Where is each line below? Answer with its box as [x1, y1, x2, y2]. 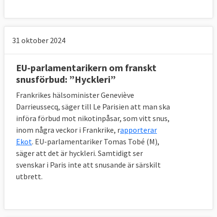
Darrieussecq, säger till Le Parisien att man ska [16, 102, 170, 112]
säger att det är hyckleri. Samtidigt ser [16, 148, 143, 158]
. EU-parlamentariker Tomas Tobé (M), [32, 137, 159, 147]
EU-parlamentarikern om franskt [16, 62, 156, 74]
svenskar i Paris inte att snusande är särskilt [16, 160, 161, 170]
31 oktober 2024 [12, 35, 65, 46]
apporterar [120, 125, 157, 135]
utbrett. [16, 171, 43, 182]
